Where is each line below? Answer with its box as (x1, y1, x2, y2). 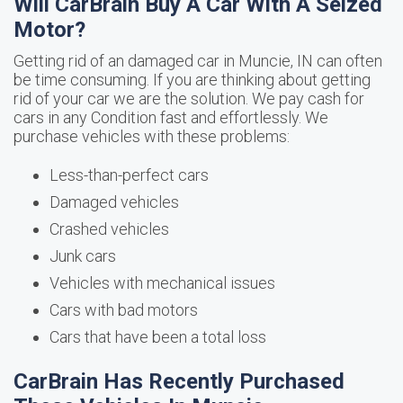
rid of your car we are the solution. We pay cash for (13, 89, 364, 108)
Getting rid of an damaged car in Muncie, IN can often (13, 51, 382, 70)
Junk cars (49, 246, 116, 265)
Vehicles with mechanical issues (49, 273, 275, 292)
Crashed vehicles (49, 219, 169, 238)
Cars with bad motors (49, 300, 198, 319)
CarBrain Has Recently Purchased (13, 369, 345, 394)
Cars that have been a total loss (49, 327, 266, 346)
